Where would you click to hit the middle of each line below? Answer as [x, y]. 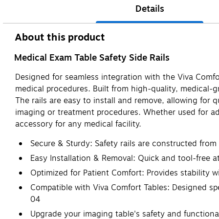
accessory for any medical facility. [78, 124]
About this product [60, 37]
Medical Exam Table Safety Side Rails [92, 57]
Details [150, 9]
